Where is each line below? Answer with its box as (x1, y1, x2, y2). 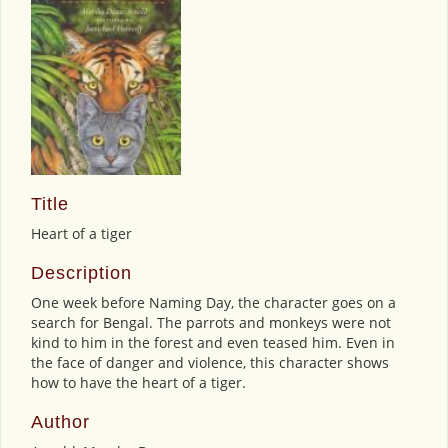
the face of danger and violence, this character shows (31, 352, 389, 372)
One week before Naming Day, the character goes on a (31, 292, 396, 312)
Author (31, 411, 90, 432)
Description (31, 262, 132, 283)
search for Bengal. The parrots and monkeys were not (31, 312, 391, 332)
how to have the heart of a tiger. (31, 372, 246, 392)
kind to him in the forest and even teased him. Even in (31, 332, 395, 352)
